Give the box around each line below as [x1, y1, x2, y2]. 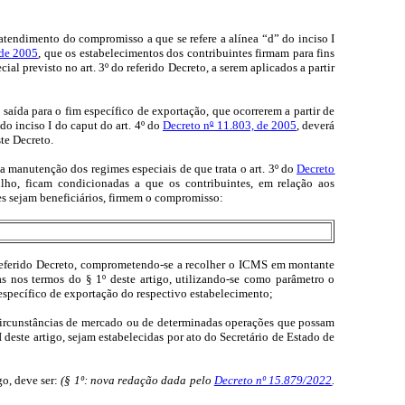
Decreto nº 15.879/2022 [213, 373, 333, 388]
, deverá [297, 118, 335, 133]
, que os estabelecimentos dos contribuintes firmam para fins [38, 46, 335, 61]
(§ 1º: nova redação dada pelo [61, 373, 214, 388]
